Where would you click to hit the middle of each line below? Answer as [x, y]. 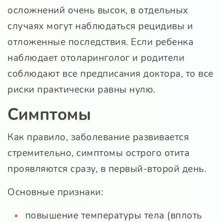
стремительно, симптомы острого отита [98, 153]
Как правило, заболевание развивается [98, 137]
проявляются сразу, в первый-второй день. [107, 169]
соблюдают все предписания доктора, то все [111, 74]
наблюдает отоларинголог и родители [96, 58]
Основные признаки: [55, 192]
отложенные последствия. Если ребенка [100, 42]
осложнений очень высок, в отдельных [98, 10]
